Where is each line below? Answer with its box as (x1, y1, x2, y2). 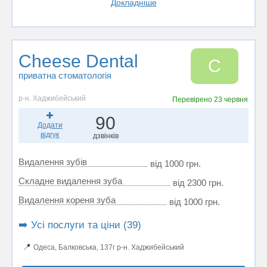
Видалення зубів (18, 157, 87, 167)
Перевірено (172, 95, 215, 104)
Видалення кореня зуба (18, 195, 116, 205)
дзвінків (92, 132, 119, 140)
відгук (41, 131, 60, 139)
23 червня (214, 95, 249, 104)
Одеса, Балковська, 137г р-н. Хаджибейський (33, 243, 184, 252)
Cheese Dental (18, 51, 138, 71)
